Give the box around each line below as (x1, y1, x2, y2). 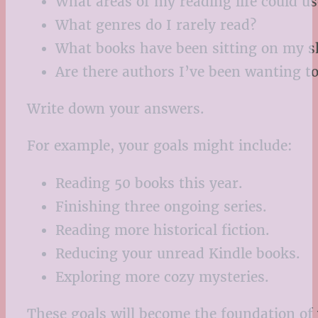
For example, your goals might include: (27, 137, 292, 155)
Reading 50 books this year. (55, 174, 243, 192)
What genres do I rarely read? (55, 16, 256, 34)
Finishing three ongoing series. (55, 197, 267, 215)
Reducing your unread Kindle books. (55, 244, 300, 262)
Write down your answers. (27, 100, 204, 118)
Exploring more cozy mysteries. (55, 268, 269, 285)
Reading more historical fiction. (55, 221, 270, 238)
